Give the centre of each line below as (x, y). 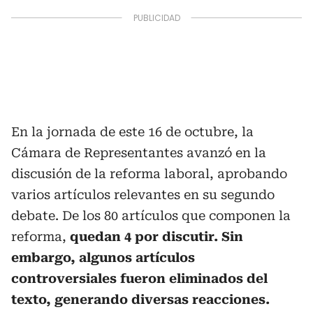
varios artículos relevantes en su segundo (143, 195)
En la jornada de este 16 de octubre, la (132, 132)
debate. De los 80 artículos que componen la (151, 216)
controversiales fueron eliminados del (139, 278)
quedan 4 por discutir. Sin (155, 236)
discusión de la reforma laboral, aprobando (149, 174)
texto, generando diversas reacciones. (140, 299)
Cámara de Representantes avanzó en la (139, 153)
